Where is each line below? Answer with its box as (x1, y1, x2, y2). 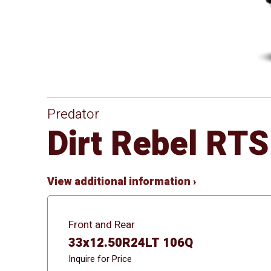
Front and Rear (68, 217, 135, 232)
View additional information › (47, 174, 197, 191)
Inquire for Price (68, 252, 132, 266)
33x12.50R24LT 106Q (68, 233, 193, 252)
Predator (47, 105, 100, 125)
